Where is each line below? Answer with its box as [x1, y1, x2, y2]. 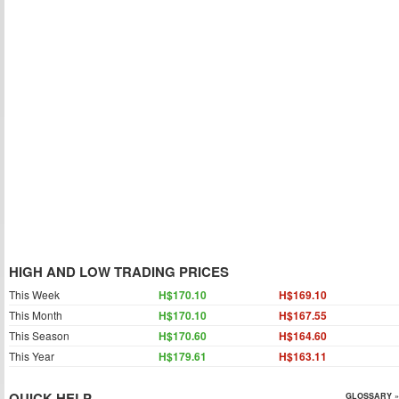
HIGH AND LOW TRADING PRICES [9, 262, 229, 281]
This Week [9, 287, 60, 302]
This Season [9, 328, 69, 343]
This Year [9, 348, 54, 363]
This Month [9, 307, 62, 322]
